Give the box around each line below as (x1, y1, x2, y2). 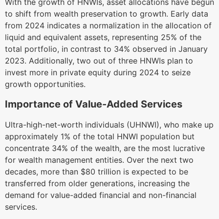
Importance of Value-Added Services (5, 98, 182, 110)
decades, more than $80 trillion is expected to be (5, 166, 188, 176)
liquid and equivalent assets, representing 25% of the (5, 32, 201, 42)
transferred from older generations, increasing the (5, 178, 190, 188)
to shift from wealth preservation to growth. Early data (5, 8, 208, 19)
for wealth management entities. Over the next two (5, 154, 194, 165)
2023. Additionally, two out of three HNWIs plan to (5, 55, 193, 66)
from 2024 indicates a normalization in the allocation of (5, 20, 212, 30)
